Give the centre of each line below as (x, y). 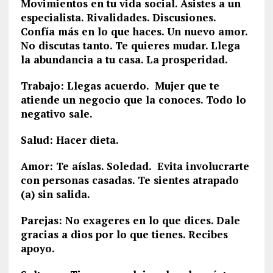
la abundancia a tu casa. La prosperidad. (124, 59)
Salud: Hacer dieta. (69, 140)
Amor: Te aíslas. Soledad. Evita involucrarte (135, 166)
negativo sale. (56, 114)
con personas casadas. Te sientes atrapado (129, 180)
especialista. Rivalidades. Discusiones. (118, 17)
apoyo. (37, 248)
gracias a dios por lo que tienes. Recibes (124, 234)
